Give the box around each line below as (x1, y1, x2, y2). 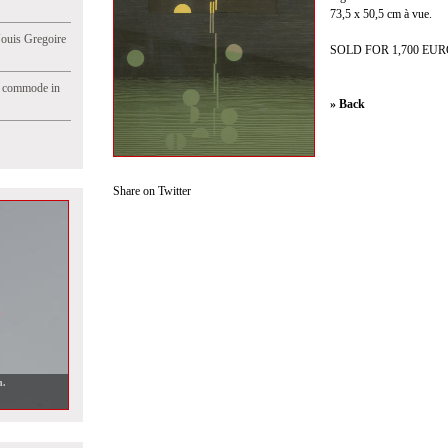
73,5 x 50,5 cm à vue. (330, 7, 432, 21)
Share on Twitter (113, 183, 191, 198)
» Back (330, 97, 365, 111)
